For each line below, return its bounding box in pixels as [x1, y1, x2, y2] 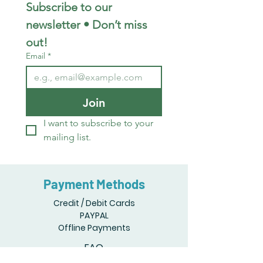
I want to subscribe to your [43, 117, 153, 129]
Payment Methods [43, 176, 145, 192]
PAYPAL [79, 210, 109, 222]
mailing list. [43, 131, 91, 143]
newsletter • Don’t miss [26, 18, 147, 32]
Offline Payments [58, 222, 130, 234]
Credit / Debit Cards [53, 197, 135, 210]
